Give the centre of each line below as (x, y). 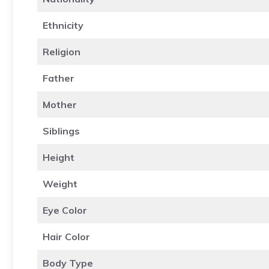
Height (59, 157)
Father (59, 78)
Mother (60, 104)
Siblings (61, 131)
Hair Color (66, 236)
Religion (62, 51)
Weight (60, 183)
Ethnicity (63, 25)
